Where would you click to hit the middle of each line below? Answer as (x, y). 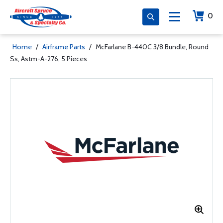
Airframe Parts (64, 47)
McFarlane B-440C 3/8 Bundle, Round (152, 47)
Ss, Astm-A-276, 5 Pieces (49, 59)
